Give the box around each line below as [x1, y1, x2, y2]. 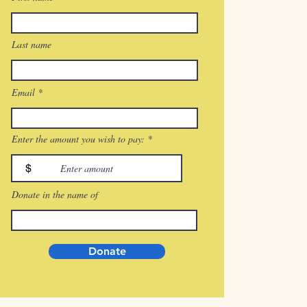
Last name [12, 38, 51, 51]
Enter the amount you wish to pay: [12, 132, 145, 145]
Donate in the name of [12, 188, 98, 201]
